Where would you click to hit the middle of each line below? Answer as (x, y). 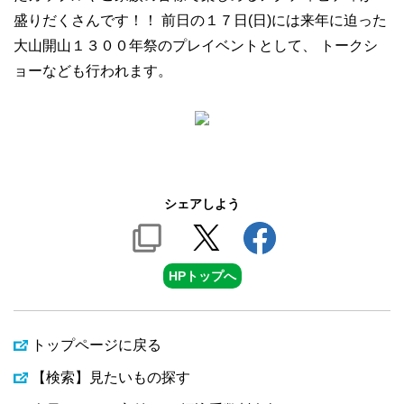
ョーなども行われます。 (102, 71)
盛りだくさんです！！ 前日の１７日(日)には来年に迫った (200, 20)
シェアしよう (202, 204)
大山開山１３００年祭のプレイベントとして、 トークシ (196, 46)
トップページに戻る (96, 345)
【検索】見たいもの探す (111, 377)
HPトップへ (202, 276)
